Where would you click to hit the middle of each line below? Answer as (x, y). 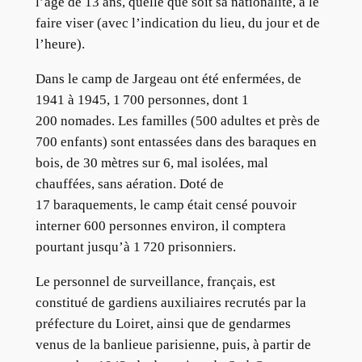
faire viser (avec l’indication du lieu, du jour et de (177, 23)
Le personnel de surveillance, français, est (155, 281)
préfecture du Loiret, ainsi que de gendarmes (163, 323)
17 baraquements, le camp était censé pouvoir (166, 204)
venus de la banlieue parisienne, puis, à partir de (173, 344)
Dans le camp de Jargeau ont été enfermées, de (168, 78)
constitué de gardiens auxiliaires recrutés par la (170, 302)
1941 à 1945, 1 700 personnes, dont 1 (143, 99)
